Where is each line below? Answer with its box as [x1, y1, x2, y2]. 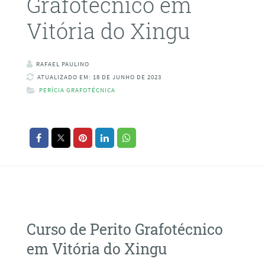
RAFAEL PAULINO [35, 60, 89, 69]
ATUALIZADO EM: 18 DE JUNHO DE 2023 [37, 73, 161, 82]
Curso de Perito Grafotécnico [26, 219, 223, 239]
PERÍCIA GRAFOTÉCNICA [38, 86, 115, 95]
